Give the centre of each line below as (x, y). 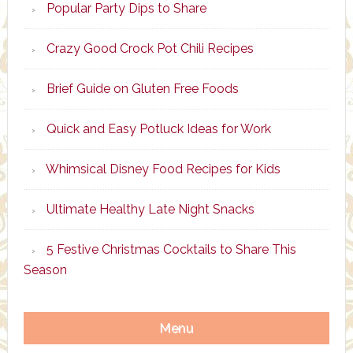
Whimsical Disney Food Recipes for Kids (163, 169)
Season (45, 269)
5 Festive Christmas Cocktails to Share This (171, 249)
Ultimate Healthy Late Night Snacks (150, 209)
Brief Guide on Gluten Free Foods (142, 88)
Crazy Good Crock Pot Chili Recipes (150, 48)
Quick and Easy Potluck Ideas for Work (158, 128)
